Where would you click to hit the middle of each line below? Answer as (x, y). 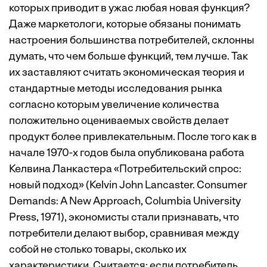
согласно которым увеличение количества (114, 105)
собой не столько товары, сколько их (98, 250)
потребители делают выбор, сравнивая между (124, 234)
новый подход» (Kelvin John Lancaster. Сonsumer (128, 186)
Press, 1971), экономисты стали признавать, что (124, 218)
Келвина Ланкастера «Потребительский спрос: (125, 170)
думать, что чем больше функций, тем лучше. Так (128, 57)
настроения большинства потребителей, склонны (132, 41)
